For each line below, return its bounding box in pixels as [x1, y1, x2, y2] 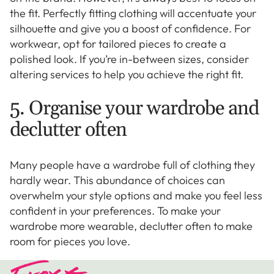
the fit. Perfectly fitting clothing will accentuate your [10, 6, 256, 20]
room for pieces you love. [10, 234, 130, 248]
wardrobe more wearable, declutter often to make [10, 218, 253, 233]
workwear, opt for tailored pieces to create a [10, 36, 226, 51]
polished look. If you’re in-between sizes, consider [10, 51, 249, 66]
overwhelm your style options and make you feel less [10, 188, 262, 202]
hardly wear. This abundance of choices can [10, 172, 225, 187]
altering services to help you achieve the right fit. [10, 67, 243, 81]
